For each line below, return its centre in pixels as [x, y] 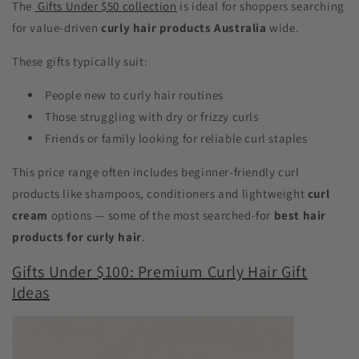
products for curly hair [77, 237]
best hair [300, 216]
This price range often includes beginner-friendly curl [156, 172]
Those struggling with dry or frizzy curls [152, 117]
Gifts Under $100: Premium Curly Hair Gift [160, 271]
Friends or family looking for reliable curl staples [176, 139]
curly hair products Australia [184, 28]
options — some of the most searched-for [161, 216]
